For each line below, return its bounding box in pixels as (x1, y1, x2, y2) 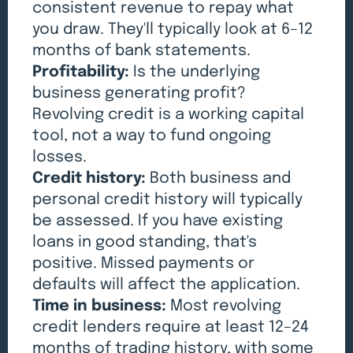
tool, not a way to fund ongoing (32, 128, 272, 145)
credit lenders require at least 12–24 (32, 319, 310, 336)
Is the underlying (129, 64, 261, 81)
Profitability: (32, 64, 130, 81)
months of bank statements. (32, 43, 251, 60)
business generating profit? (32, 85, 247, 102)
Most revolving (166, 298, 282, 315)
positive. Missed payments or (32, 255, 255, 273)
